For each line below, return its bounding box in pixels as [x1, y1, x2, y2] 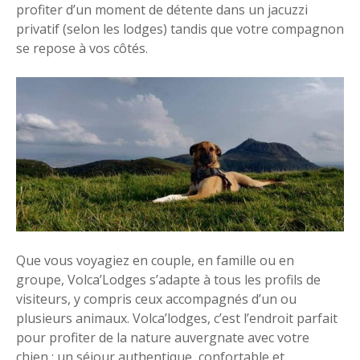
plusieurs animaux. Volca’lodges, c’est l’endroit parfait [16, 309, 337, 327]
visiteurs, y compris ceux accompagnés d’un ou [16, 289, 297, 308]
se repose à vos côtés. [16, 39, 148, 57]
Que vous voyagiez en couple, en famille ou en [16, 251, 294, 269]
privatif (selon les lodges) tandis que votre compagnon [16, 19, 344, 38]
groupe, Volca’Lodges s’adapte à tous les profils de [16, 270, 321, 288]
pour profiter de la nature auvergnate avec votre [16, 328, 309, 346]
